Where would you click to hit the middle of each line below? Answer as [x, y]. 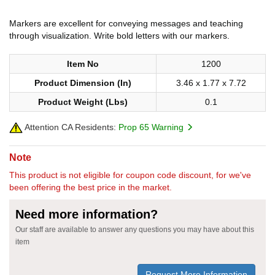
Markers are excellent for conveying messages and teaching [126, 23]
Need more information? [87, 214]
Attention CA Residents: [69, 127]
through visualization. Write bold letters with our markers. [119, 35]
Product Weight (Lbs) [83, 102]
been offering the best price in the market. [91, 187]
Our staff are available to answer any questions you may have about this [135, 229]
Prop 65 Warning [152, 127]
